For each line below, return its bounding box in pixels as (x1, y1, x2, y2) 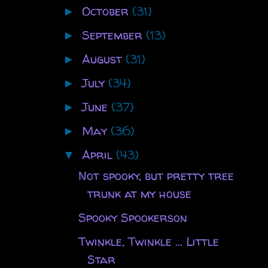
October (81, 2, 132, 19)
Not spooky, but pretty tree (78, 167, 234, 184)
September (81, 26, 146, 43)
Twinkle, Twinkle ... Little (78, 233, 219, 249)
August (81, 50, 126, 67)
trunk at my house (87, 185, 191, 202)
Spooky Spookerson (78, 209, 187, 226)
